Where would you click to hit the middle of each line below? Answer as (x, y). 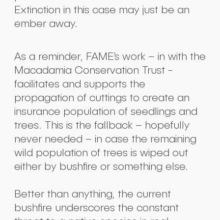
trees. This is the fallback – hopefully (102, 125)
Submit (197, 121)
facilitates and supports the (80, 83)
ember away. (46, 23)
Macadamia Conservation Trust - (93, 70)
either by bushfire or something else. (101, 166)
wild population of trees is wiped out (101, 152)
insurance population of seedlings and (106, 111)
